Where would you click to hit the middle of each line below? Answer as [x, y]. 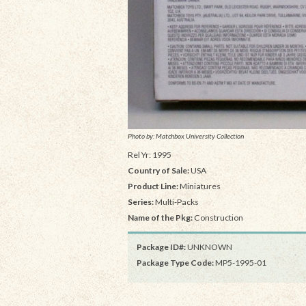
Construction [218, 218]
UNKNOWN [209, 247]
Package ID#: [161, 247]
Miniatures [199, 186]
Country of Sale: [158, 170]
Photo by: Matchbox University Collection [186, 136]
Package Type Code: [175, 262]
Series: [141, 201]
